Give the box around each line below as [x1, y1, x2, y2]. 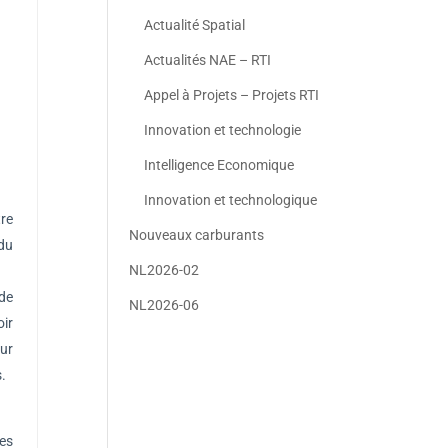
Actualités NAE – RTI [144, 52, 272, 68]
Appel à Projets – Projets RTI [144, 87, 320, 103]
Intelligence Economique [144, 157, 295, 173]
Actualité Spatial [144, 17, 246, 33]
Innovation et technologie [144, 122, 302, 138]
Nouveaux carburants [129, 227, 265, 243]
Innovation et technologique [144, 192, 318, 208]
